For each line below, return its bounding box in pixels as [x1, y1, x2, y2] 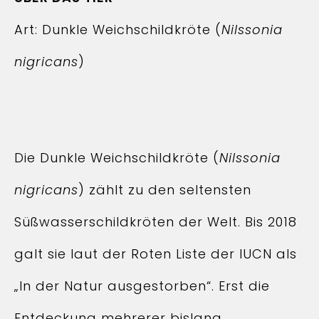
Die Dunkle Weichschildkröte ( [14, 149, 219, 167]
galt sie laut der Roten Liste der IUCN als [14, 245, 297, 263]
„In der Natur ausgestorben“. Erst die [14, 277, 270, 295]
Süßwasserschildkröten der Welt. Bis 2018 [14, 213, 297, 231]
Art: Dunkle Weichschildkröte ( [14, 21, 221, 38]
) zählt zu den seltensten [78, 181, 251, 199]
